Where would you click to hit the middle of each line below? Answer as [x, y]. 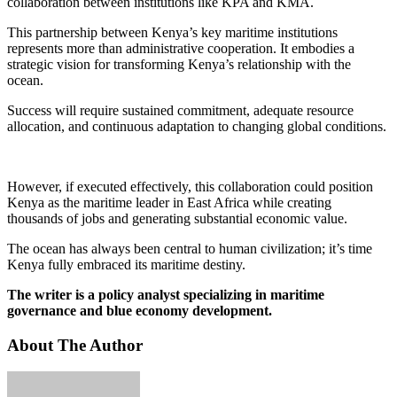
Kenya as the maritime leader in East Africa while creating [169, 202]
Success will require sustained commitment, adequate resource [180, 110]
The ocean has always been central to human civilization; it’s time [190, 248]
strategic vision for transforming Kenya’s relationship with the [179, 64]
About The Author [75, 345]
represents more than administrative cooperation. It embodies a [181, 48]
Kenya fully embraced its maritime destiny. [126, 264]
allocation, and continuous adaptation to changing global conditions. [197, 126]
